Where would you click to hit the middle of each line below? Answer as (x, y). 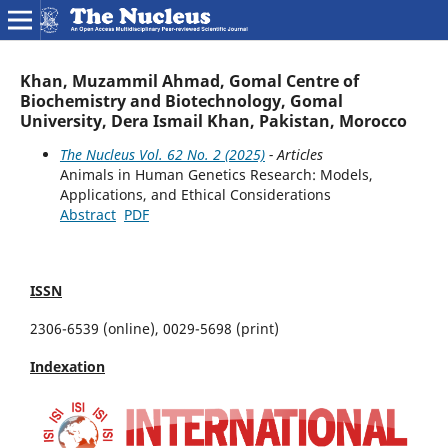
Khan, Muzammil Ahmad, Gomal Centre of (189, 80)
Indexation (67, 366)
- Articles (293, 154)
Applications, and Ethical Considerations (195, 194)
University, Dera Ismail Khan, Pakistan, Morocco (213, 120)
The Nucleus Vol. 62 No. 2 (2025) (162, 154)
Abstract (87, 214)
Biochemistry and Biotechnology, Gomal (181, 100)
